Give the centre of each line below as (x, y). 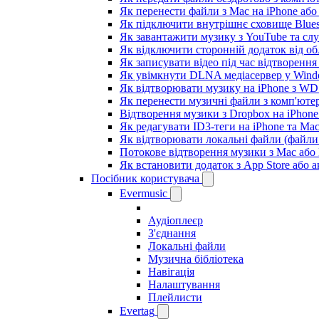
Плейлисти (175, 297)
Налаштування (184, 284)
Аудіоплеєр (176, 220)
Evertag (137, 311)
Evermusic (143, 193)
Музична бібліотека (196, 259)
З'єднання (172, 233)
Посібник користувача (145, 178)
